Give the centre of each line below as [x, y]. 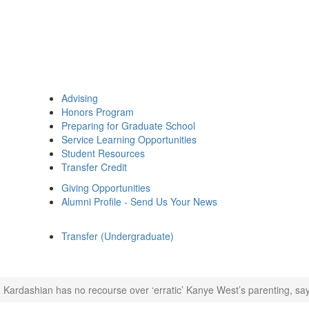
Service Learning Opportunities [129, 139]
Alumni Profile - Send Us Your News [139, 201]
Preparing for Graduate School [128, 126]
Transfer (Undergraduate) [118, 236]
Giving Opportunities [106, 188]
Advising [80, 98]
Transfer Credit [94, 167]
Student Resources [103, 153]
